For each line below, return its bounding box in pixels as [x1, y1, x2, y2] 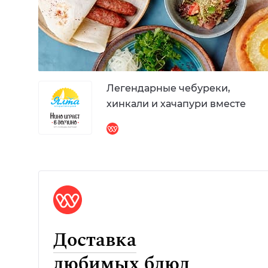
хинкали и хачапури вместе [106, 98, 246, 109]
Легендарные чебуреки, [106, 82, 230, 94]
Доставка [53, 225, 136, 255]
